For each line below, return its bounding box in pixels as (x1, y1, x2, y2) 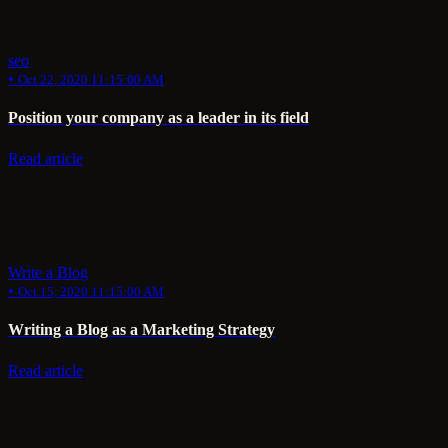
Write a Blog (8, 263, 88, 281)
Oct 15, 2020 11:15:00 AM (18, 283, 164, 299)
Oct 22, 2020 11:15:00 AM (18, 72, 164, 88)
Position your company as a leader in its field (8, 109, 309, 127)
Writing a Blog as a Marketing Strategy (8, 321, 275, 339)
